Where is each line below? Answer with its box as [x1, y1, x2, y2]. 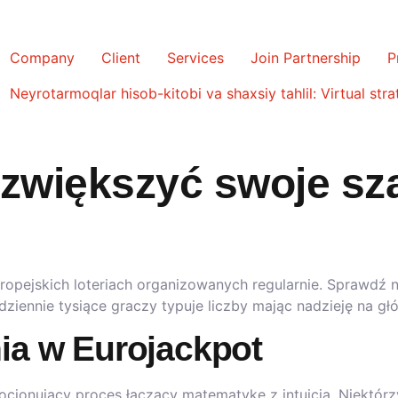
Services [167, 49, 224, 67]
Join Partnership [251, 49, 361, 67]
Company [10, 49, 75, 67]
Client [101, 49, 140, 67]
